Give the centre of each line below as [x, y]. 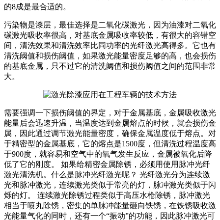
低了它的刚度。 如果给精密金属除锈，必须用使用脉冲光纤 [107, 164]
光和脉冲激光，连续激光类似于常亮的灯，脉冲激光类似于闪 [110, 185]
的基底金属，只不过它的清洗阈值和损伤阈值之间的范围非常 [110, 66]
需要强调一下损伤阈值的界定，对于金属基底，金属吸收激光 [110, 112]
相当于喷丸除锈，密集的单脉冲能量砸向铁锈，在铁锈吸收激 [110, 205]
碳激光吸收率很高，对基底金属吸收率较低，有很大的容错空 [110, 35]
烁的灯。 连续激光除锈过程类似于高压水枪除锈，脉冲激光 [107, 195]
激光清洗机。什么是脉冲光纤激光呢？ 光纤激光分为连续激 [107, 174]
